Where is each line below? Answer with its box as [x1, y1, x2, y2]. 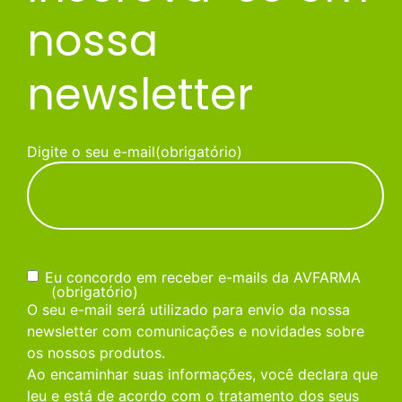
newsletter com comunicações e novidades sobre [27, 321, 364, 340]
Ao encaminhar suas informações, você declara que [27, 364, 378, 383]
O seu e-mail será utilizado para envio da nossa [27, 300, 350, 319]
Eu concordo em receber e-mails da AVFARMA [45, 267, 361, 286]
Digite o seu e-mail [27, 143, 155, 162]
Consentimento [26, 266, 129, 284]
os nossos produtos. [27, 343, 165, 362]
